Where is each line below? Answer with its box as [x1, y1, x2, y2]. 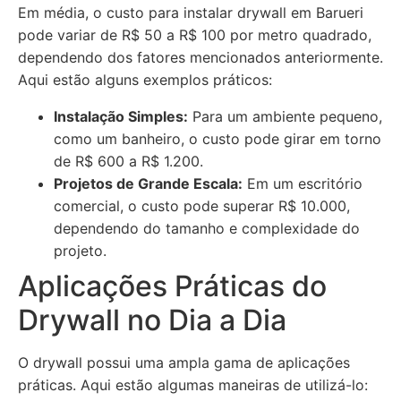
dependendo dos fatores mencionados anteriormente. [18, 48, 383, 66]
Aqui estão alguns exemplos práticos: [18, 71, 272, 89]
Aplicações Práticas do [18, 269, 327, 303]
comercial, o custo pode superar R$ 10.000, [54, 197, 350, 215]
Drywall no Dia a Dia [18, 303, 286, 337]
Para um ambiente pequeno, [188, 107, 382, 125]
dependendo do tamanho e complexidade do [54, 219, 360, 237]
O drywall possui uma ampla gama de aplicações [18, 354, 350, 371]
